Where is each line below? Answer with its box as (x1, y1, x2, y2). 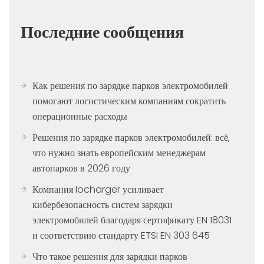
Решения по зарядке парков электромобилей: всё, (32, 131, 230, 144)
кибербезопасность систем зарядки (32, 198, 173, 212)
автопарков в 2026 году (32, 161, 130, 175)
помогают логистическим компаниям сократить (32, 94, 226, 108)
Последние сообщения (21, 21, 184, 44)
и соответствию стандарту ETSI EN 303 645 (32, 229, 210, 242)
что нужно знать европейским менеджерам (32, 146, 206, 160)
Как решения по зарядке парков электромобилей (32, 79, 228, 93)
